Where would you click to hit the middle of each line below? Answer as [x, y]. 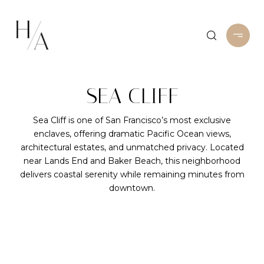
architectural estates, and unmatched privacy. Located [132, 147]
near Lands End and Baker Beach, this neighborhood [132, 161]
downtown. [132, 188]
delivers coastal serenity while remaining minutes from [132, 174]
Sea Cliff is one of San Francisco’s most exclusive [132, 120]
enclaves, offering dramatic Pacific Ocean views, [132, 134]
